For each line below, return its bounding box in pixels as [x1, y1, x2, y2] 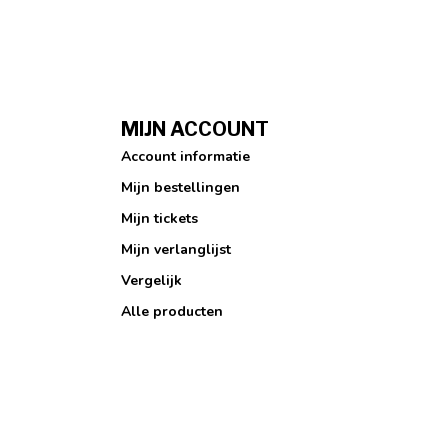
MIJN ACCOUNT [121, 117, 269, 142]
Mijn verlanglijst [121, 240, 231, 260]
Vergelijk [121, 271, 182, 291]
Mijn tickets [121, 209, 198, 229]
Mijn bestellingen [121, 178, 240, 198]
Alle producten [121, 302, 223, 322]
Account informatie [121, 147, 250, 167]
